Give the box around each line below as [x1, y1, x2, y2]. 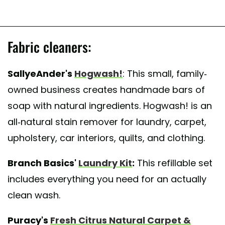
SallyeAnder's [8, 67, 74, 80]
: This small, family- [123, 67, 207, 80]
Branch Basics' [8, 156, 78, 169]
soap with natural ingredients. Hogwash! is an [8, 99, 212, 112]
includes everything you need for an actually [8, 172, 206, 185]
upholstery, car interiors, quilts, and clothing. [8, 131, 205, 144]
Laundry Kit [78, 156, 132, 169]
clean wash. [8, 188, 60, 201]
